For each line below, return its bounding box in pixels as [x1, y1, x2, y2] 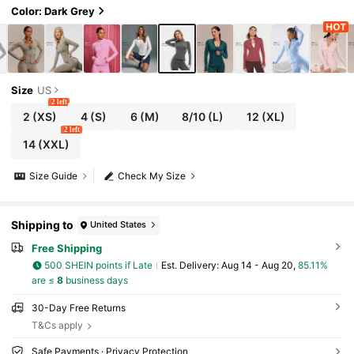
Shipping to [11, 218, 74, 232]
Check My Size [118, 170, 186, 183]
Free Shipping [31, 241, 102, 254]
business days [62, 273, 128, 286]
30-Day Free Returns [31, 301, 126, 314]
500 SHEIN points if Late [44, 259, 153, 272]
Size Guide [29, 170, 78, 183]
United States [90, 219, 147, 231]
